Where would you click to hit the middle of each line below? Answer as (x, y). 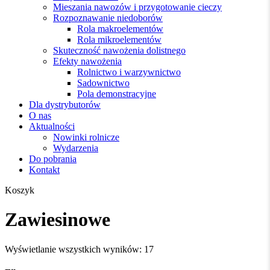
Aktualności (52, 126)
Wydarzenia (76, 148)
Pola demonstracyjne (117, 94)
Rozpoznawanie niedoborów (108, 18)
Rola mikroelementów (119, 39)
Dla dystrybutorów (65, 105)
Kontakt (44, 170)
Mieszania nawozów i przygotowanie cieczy (137, 7)
